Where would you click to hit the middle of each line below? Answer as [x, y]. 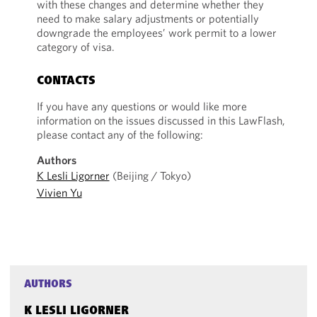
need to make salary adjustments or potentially [148, 18]
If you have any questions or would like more [142, 106]
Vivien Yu [59, 192]
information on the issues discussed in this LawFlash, [161, 120]
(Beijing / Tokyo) [150, 175]
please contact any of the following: [120, 134]
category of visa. [75, 47]
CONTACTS [66, 81]
